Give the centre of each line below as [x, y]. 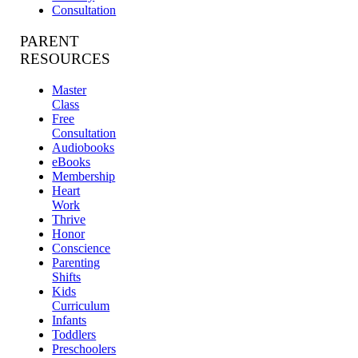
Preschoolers [84, 348]
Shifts [67, 276]
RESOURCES [66, 59]
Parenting [76, 262]
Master [70, 89]
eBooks [72, 161]
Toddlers [74, 334]
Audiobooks [84, 147]
